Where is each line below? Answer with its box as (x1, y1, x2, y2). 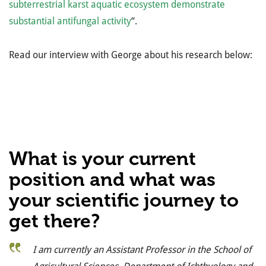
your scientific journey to (9, 189, 239, 211)
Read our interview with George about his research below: (9, 49, 252, 61)
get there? (9, 210, 100, 232)
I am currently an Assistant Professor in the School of (33, 244, 251, 255)
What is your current (9, 147, 196, 170)
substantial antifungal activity (9, 15, 131, 27)
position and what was (9, 168, 216, 191)
